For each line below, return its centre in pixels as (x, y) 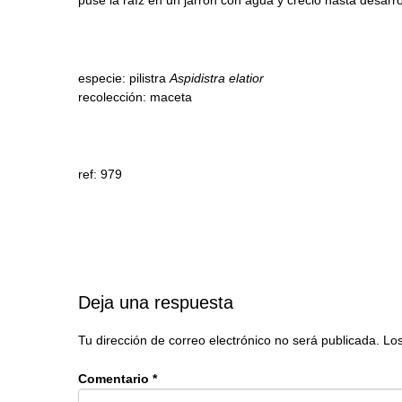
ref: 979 (100, 175)
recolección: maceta (135, 96)
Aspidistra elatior (217, 78)
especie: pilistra (124, 78)
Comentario (115, 379)
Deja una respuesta (156, 303)
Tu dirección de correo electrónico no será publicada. (229, 340)
